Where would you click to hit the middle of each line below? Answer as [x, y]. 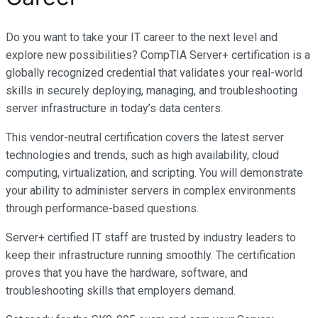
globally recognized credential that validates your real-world [154, 73]
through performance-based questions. [102, 209]
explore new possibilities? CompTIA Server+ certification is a [158, 55]
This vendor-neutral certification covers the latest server [145, 138]
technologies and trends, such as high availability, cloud [142, 155]
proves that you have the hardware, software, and [127, 273]
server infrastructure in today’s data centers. [114, 109]
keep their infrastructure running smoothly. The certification [150, 256]
